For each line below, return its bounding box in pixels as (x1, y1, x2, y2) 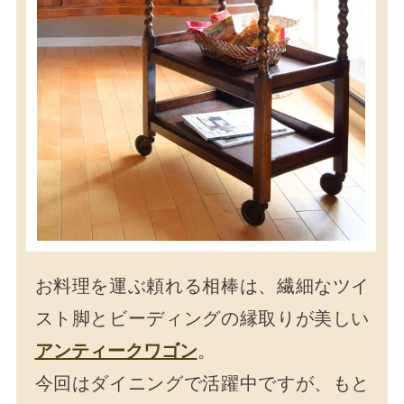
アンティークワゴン (34, 340, 197, 363)
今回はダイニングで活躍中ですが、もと (34, 372, 370, 395)
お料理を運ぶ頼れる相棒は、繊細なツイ (34, 275, 370, 298)
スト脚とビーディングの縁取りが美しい (34, 308, 370, 330)
